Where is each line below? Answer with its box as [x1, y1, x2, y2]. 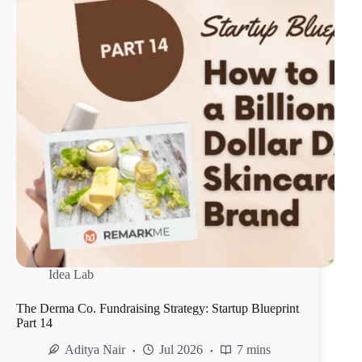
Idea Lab [48, 267, 94, 282]
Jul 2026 [159, 343, 203, 357]
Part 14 [16, 316, 53, 330]
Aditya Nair [65, 343, 125, 357]
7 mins [237, 343, 271, 357]
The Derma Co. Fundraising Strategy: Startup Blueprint [16, 301, 299, 316]
